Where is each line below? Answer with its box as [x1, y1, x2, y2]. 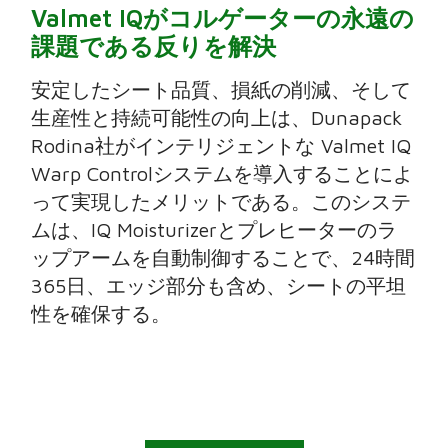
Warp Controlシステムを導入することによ [31, 161, 414, 185]
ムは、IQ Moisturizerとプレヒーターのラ [31, 217, 398, 241]
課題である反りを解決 [31, 31, 277, 60]
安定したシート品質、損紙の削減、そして [31, 77, 412, 101]
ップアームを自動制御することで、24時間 [31, 245, 416, 269]
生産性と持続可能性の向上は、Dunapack [31, 105, 403, 129]
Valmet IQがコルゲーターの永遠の [31, 3, 415, 32]
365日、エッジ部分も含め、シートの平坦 [31, 273, 407, 297]
